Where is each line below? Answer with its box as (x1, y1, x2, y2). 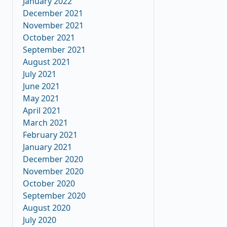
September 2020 (23, 190, 86, 201)
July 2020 (23, 214, 56, 225)
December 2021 (23, 8, 83, 19)
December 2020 (23, 154, 83, 165)
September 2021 (23, 44, 86, 55)
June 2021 (23, 81, 60, 92)
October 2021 (23, 32, 75, 43)
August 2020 (23, 202, 70, 213)
